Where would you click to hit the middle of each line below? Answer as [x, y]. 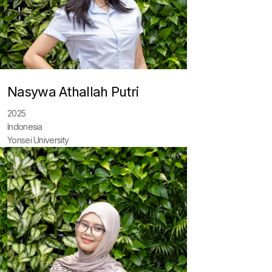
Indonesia [25, 127]
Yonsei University [38, 140]
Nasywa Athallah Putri [73, 92]
